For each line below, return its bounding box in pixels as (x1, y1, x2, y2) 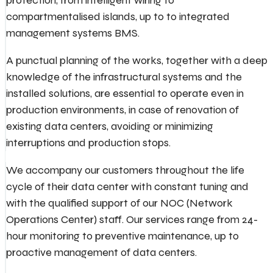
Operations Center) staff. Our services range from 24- (6, 213, 258, 227)
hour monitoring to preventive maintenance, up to (6, 229, 239, 243)
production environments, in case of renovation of (6, 103, 239, 117)
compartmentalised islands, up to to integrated (6, 10, 230, 24)
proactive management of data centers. (6, 246, 197, 260)
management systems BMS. (6, 26, 140, 40)
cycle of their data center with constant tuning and (6, 180, 249, 194)
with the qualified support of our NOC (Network (6, 196, 233, 210)
